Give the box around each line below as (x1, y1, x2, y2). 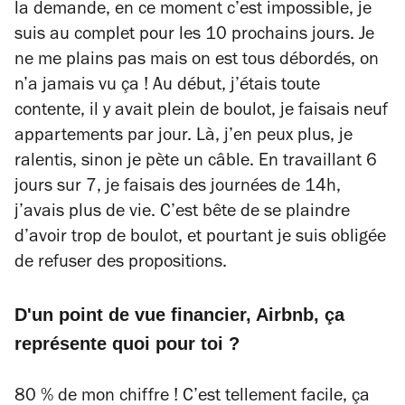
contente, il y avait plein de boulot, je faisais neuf (14, 103, 388, 121)
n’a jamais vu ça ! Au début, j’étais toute (14, 78, 320, 96)
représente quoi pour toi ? (14, 334, 240, 353)
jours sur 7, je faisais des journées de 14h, (14, 179, 341, 197)
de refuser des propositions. (14, 255, 227, 273)
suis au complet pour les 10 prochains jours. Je (14, 27, 374, 45)
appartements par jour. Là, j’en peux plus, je (14, 128, 353, 146)
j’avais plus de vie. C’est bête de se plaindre (14, 204, 350, 222)
